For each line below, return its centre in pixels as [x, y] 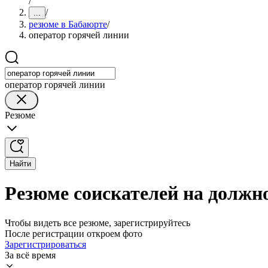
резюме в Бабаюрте [68, 24]
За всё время [30, 255]
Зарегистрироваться [45, 244]
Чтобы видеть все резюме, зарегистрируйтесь [98, 223]
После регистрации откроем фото [74, 233]
